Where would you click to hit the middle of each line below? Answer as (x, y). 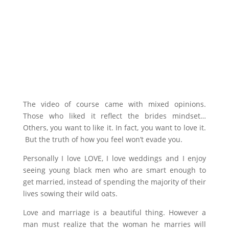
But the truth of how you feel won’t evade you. (102, 140)
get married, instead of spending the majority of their (114, 182)
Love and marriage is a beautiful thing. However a (114, 213)
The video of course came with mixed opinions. (114, 104)
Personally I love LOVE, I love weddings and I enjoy (114, 158)
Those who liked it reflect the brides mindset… (114, 116)
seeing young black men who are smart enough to (114, 170)
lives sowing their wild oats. (70, 194)
